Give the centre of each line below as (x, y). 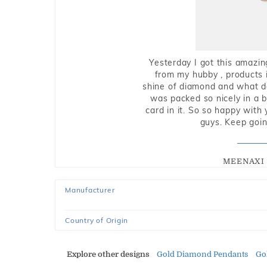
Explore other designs (108, 254)
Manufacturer (90, 190)
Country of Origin (97, 220)
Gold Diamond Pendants (203, 254)
